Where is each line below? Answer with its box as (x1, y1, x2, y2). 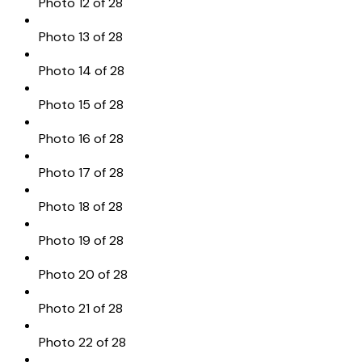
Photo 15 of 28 (39, 95, 124, 113)
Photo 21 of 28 (39, 299, 123, 317)
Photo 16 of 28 (39, 129, 124, 147)
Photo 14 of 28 (39, 61, 124, 79)
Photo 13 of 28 (39, 27, 123, 45)
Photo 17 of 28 (39, 163, 124, 181)
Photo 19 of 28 (39, 231, 124, 249)
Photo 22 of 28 (39, 333, 126, 351)
